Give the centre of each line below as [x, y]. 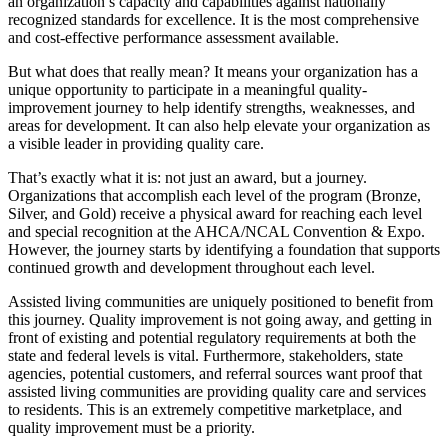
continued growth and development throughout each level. [191, 267]
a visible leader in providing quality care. [136, 143]
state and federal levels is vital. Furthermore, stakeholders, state [205, 355]
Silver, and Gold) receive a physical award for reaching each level [215, 213]
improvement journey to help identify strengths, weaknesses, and [211, 107]
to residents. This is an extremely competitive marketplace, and [205, 409]
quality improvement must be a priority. [131, 427]
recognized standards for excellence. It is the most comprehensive [213, 19]
